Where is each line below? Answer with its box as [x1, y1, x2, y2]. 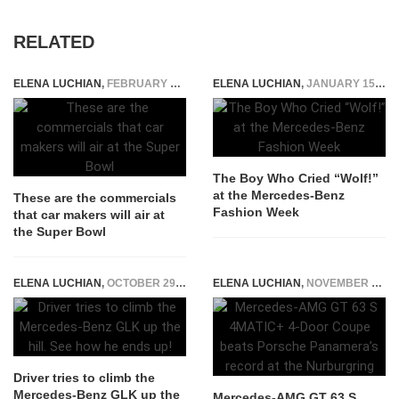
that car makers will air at [13, 208, 165, 222]
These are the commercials [13, 191, 176, 205]
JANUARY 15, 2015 [306, 77, 375, 90]
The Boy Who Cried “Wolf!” [213, 171, 379, 185]
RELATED [13, 32, 94, 52]
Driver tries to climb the [13, 370, 155, 385]
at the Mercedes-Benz [213, 188, 345, 202]
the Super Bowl [13, 224, 106, 239]
